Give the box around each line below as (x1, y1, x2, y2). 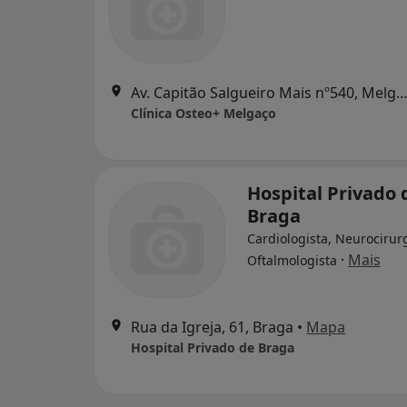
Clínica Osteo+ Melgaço (131, 104, 276, 123)
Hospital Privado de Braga (131, 339, 294, 357)
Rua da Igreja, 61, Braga (131, 317, 293, 338)
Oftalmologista (247, 252, 337, 270)
